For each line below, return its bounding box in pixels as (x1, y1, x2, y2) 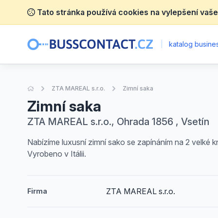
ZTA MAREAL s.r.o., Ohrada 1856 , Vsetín (27, 116, 209, 127)
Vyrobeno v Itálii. (27, 149, 86, 159)
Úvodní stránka (34, 84, 76, 91)
